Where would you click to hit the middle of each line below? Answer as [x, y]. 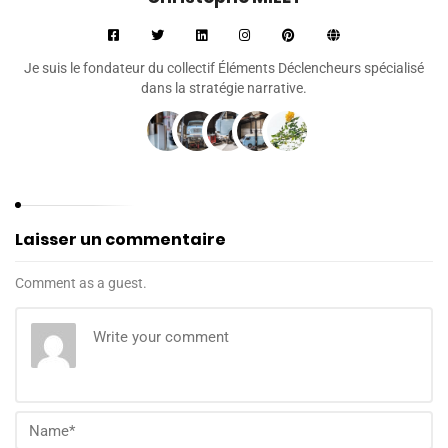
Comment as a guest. [81, 283]
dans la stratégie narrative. [224, 88]
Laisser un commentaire [120, 240]
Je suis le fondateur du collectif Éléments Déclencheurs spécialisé [224, 68]
